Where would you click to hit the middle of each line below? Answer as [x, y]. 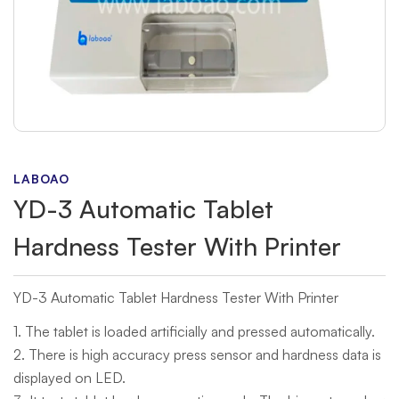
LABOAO [41, 179]
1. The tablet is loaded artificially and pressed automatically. [194, 331]
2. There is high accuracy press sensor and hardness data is [197, 354]
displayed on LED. [69, 378]
